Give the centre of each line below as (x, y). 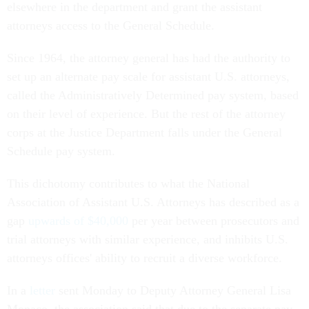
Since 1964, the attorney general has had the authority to (149, 58)
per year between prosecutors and (214, 221)
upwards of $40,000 (78, 221)
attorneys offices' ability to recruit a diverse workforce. (144, 258)
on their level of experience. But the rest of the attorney (146, 114)
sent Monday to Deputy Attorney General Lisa (173, 291)
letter (42, 291)
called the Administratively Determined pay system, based (153, 96)
